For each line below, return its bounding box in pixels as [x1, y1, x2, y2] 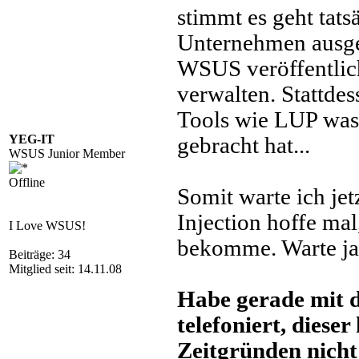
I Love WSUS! [9, 219, 86, 232]
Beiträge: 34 [9, 248, 71, 261]
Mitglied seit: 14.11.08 [9, 262, 122, 276]
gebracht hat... [177, 133, 310, 158]
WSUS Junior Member [9, 147, 125, 160]
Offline [9, 175, 45, 189]
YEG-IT [9, 132, 54, 146]
